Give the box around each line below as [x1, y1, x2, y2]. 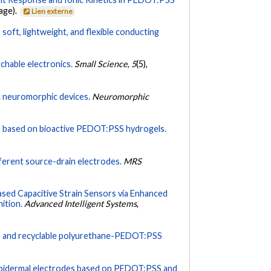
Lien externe [31, 6, 73, 16]
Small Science [74, 59, 128, 70]
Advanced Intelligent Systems [24, 198, 137, 209]
